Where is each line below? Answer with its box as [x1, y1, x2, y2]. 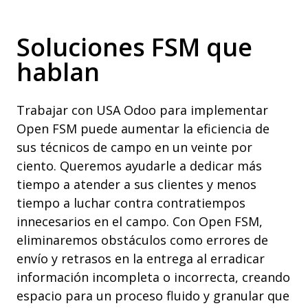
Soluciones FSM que [16, 30, 252, 64]
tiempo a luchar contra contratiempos [16, 195, 245, 211]
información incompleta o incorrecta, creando [16, 269, 290, 285]
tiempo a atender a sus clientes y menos [16, 176, 256, 192]
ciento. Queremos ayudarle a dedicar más [16, 157, 262, 174]
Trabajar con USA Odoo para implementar [16, 102, 268, 118]
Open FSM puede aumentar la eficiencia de [16, 120, 269, 137]
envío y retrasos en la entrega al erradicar [16, 250, 265, 267]
